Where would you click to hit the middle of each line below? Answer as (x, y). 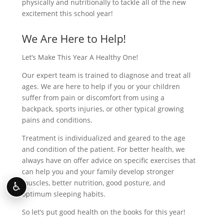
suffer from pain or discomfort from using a (93, 97)
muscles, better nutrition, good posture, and (93, 182)
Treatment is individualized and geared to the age (103, 138)
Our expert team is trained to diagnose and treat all (106, 75)
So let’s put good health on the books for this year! (103, 212)
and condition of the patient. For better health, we (103, 149)
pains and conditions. (57, 120)
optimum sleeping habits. (64, 194)
